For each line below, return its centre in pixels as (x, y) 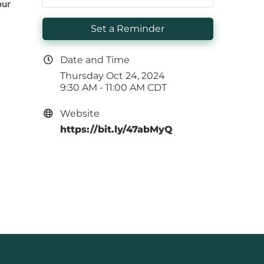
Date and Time (95, 60)
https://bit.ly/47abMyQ (117, 130)
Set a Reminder (128, 29)
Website (80, 114)
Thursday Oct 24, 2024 (113, 76)
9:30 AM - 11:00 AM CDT (114, 88)
